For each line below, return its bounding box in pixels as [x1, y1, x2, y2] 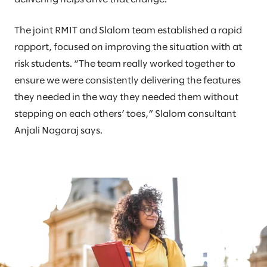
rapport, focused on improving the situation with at [14, 43, 242, 52]
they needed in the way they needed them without [14, 93, 238, 102]
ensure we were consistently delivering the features [14, 76, 241, 85]
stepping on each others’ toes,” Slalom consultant [14, 110, 236, 119]
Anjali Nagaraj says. [14, 126, 103, 135]
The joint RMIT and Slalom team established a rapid [14, 26, 242, 35]
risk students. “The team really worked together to [14, 60, 235, 69]
